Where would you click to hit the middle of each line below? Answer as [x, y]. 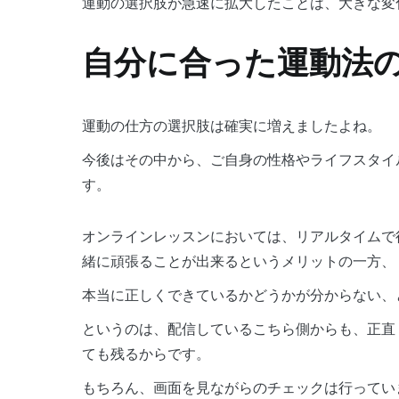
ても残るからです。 [146, 354]
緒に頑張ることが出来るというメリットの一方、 [239, 261]
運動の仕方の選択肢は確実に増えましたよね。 [232, 126]
